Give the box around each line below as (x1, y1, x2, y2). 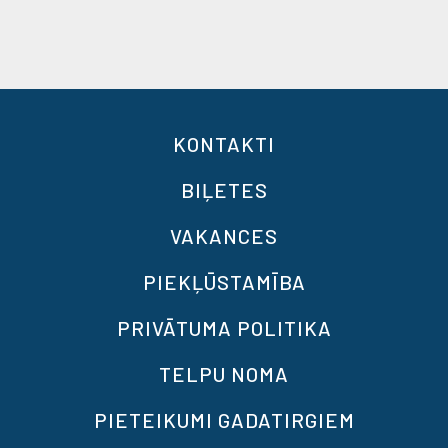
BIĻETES (180, 177, 268, 202)
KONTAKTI (173, 131, 275, 156)
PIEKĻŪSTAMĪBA (142, 269, 306, 294)
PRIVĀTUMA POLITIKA (116, 315, 332, 340)
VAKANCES (170, 223, 278, 248)
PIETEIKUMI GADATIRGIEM (93, 407, 355, 432)
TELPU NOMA (159, 361, 289, 386)
